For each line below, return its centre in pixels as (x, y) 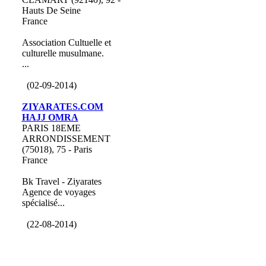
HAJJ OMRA (50, 117)
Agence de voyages (58, 192)
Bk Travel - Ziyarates (61, 181)
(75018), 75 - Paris (57, 149)
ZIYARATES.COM (62, 107)
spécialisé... (43, 203)
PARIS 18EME (51, 128)
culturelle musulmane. (63, 53)
